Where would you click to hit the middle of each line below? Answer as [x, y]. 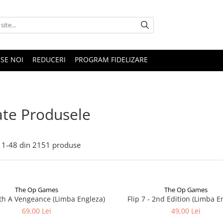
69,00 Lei [37, 211]
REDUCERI [49, 59]
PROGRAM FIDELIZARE [111, 59]
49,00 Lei [186, 211]
